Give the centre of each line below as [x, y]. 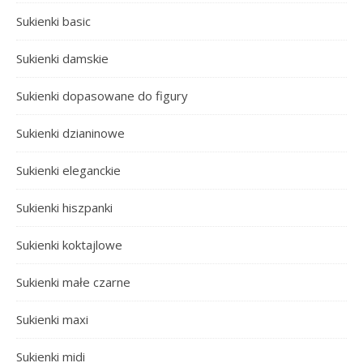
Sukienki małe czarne [73, 282]
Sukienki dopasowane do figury [102, 95]
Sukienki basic [53, 21]
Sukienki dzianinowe [70, 132]
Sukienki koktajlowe [69, 244]
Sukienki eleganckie [68, 170]
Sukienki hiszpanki [64, 207]
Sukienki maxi [52, 319]
